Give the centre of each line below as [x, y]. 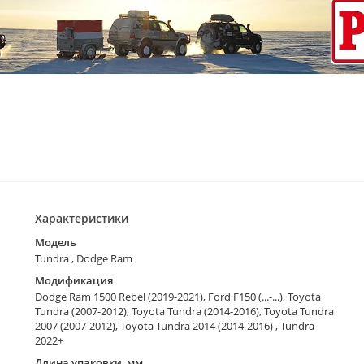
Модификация [74, 281]
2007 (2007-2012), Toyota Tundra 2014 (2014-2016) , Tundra [174, 326]
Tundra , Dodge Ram [83, 259]
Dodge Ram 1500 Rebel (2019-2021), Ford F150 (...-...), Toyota [178, 297]
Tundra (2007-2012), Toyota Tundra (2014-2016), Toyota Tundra [184, 312]
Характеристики [81, 219]
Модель [55, 243]
